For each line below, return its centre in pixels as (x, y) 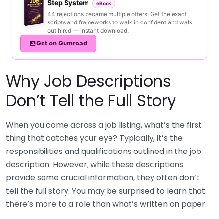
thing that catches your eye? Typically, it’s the (94, 138)
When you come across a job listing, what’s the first (104, 125)
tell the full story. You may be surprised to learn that (106, 191)
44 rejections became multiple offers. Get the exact (117, 14)
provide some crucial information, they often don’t (103, 177)
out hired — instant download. (88, 30)
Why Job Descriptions (88, 81)
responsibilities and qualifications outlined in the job (104, 151)
